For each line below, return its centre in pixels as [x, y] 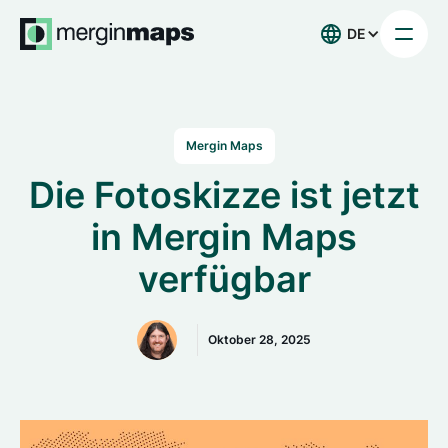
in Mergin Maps [224, 237]
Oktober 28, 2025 [259, 339]
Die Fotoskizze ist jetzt [224, 195]
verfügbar [224, 279]
